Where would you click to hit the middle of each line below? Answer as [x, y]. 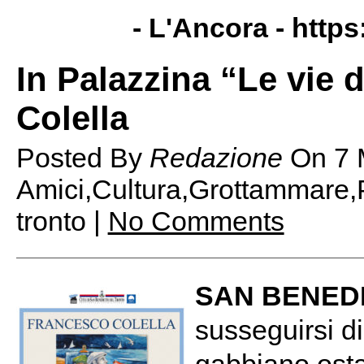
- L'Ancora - [212, 28]
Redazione [216, 158]
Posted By [82, 158]
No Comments [196, 221]
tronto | [62, 221]
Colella [72, 118]
